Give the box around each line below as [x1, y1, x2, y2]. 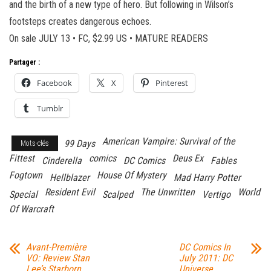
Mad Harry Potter [174, 171, 241, 183]
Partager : [9, 57, 40, 67]
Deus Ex [172, 152, 203, 164]
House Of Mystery [97, 169, 166, 181]
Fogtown [9, 169, 42, 181]
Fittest [9, 152, 34, 164]
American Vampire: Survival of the [102, 135, 235, 147]
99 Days [64, 137, 95, 149]
